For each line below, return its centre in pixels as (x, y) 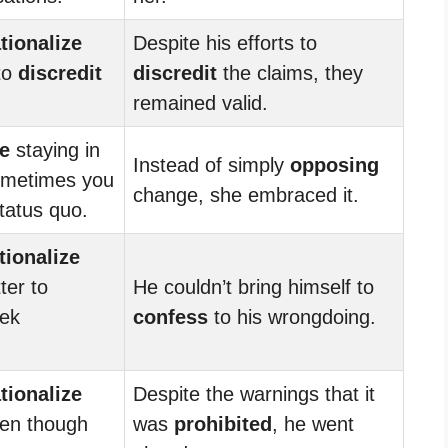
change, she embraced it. (246, 194)
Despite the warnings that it (254, 393)
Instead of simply (211, 164)
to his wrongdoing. (292, 316)
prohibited (223, 423)
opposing (334, 164)
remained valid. (200, 102)
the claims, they (290, 72)
